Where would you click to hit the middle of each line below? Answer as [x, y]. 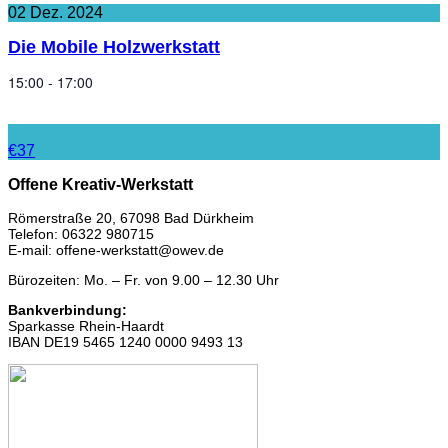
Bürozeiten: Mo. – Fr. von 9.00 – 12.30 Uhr [143, 280]
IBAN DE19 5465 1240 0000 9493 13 [125, 342]
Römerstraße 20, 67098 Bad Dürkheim [131, 218]
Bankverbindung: [67, 310]
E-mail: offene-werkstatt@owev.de [116, 250]
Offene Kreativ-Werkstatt [100, 185]
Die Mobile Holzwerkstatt [114, 46]
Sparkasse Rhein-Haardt [86, 326]
